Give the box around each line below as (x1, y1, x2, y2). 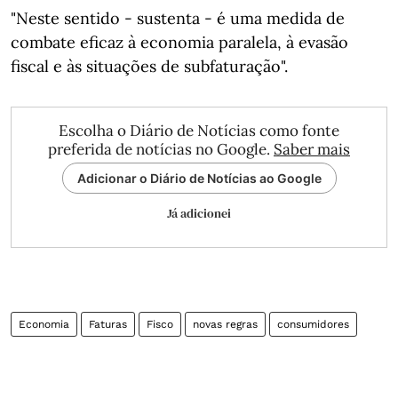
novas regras (193, 318, 258, 330)
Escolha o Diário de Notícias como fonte (59, 121, 339, 140)
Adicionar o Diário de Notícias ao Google (76, 171, 322, 186)
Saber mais (274, 139, 350, 159)
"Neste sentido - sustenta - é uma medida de (11, 8, 345, 28)
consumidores (277, 318, 349, 330)
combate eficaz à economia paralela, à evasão (11, 32, 348, 52)
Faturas (89, 318, 127, 330)
